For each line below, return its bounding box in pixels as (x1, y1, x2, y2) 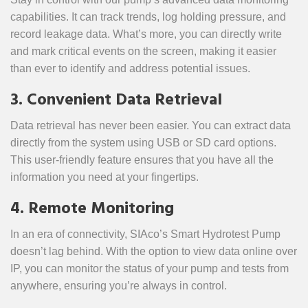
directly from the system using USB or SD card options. (10, 137, 276, 148)
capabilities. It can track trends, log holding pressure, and (10, 11, 286, 23)
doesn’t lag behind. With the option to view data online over (10, 245, 297, 257)
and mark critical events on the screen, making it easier (10, 45, 276, 57)
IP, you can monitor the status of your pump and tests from (10, 263, 289, 274)
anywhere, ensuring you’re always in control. (10, 280, 227, 291)
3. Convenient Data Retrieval (10, 87, 222, 113)
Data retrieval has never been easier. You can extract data (10, 120, 291, 131)
